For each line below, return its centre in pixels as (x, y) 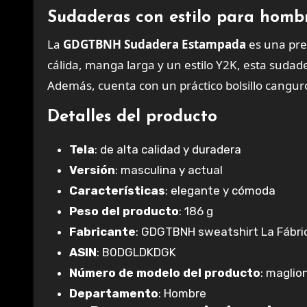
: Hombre (182, 293)
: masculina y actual (169, 170)
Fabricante (102, 232)
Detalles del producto (132, 117)
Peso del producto (124, 211)
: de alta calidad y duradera (168, 149)
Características (117, 191)
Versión (92, 170)
